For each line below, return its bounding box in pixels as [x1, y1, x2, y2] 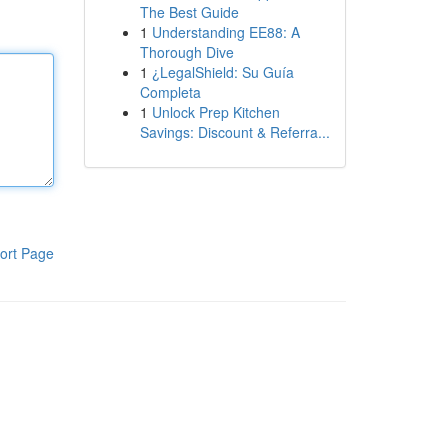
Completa [139, 82, 201, 102]
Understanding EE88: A [151, 22, 300, 42]
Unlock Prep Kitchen [151, 102, 280, 122]
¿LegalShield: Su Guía [151, 62, 294, 82]
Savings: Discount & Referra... [139, 122, 330, 142]
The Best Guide [139, 2, 239, 22]
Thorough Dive [139, 42, 234, 62]
